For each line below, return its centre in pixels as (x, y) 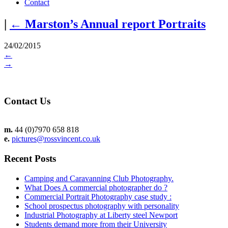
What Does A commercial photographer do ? (96, 187)
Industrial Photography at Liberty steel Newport (101, 215)
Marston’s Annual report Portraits (115, 24)
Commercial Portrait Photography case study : (98, 196)
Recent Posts (30, 158)
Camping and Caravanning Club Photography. (99, 178)
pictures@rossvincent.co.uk (56, 139)
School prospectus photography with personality (102, 206)
